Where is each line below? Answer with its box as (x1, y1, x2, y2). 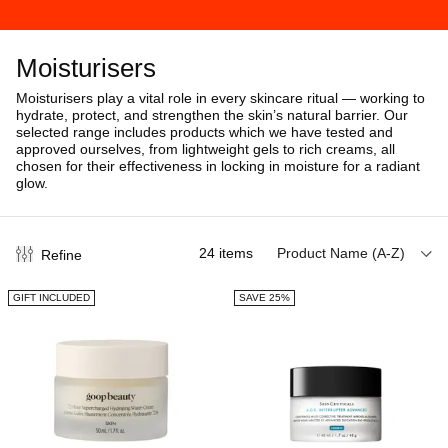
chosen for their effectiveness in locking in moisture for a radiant (16, 158, 420, 174)
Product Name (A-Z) (276, 245, 405, 261)
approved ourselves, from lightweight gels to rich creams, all (16, 141, 395, 157)
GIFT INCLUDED (13, 292, 90, 303)
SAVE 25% (238, 292, 290, 303)
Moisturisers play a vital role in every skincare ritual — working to (16, 90, 425, 106)
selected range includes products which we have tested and (16, 124, 393, 140)
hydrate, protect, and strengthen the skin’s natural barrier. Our (16, 107, 408, 123)
